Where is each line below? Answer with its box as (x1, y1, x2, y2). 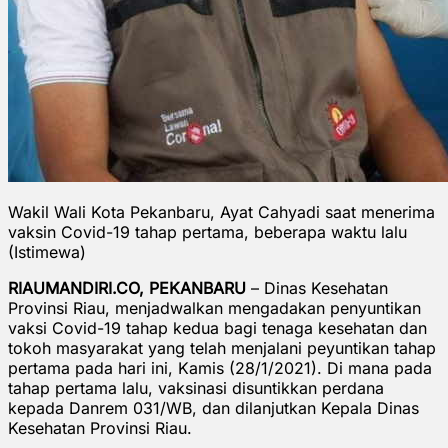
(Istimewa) (8, 241, 86, 262)
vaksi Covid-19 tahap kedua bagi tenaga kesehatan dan (8, 317, 427, 338)
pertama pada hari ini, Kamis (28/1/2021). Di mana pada (8, 357, 432, 378)
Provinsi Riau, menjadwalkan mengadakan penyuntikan (8, 297, 421, 318)
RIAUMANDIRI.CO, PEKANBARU (8, 277, 246, 298)
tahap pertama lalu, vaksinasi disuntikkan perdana (8, 377, 384, 398)
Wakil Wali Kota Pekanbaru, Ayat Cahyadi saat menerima (8, 201, 435, 222)
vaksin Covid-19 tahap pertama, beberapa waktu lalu (8, 221, 407, 242)
